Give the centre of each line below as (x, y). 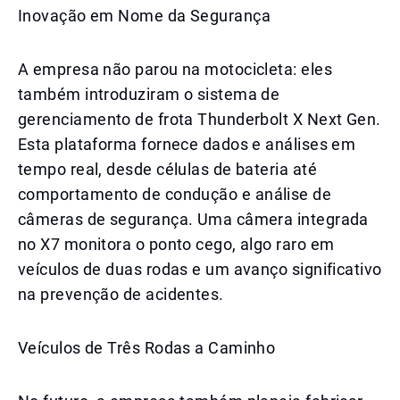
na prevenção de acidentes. (121, 294)
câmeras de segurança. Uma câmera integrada (193, 219)
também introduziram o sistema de (149, 94)
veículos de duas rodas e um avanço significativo (200, 269)
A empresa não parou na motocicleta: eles (175, 69)
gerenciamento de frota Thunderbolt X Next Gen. (200, 119)
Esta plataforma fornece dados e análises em (187, 144)
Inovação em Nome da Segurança (145, 16)
